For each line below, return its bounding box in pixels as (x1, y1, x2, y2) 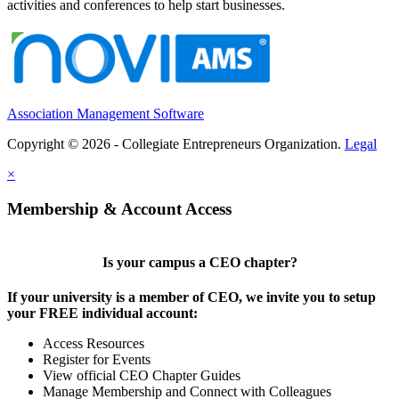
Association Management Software (7, 105, 204, 121)
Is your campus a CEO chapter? (102, 254, 297, 270)
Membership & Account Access (7, 199, 232, 218)
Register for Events (43, 351, 151, 367)
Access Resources (43, 335, 144, 351)
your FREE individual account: (7, 305, 198, 321)
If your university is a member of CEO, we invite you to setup (7, 289, 376, 305)
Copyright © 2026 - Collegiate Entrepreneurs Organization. (7, 135, 345, 151)
